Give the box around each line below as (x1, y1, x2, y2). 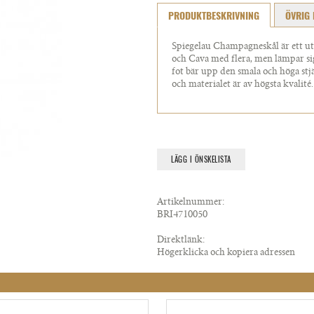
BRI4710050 (157, 211, 207, 220)
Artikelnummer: (157, 198, 224, 207)
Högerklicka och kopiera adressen (157, 249, 295, 258)
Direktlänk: (157, 236, 205, 245)
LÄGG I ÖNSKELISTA (171, 154, 231, 165)
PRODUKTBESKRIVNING (168, 9, 259, 22)
